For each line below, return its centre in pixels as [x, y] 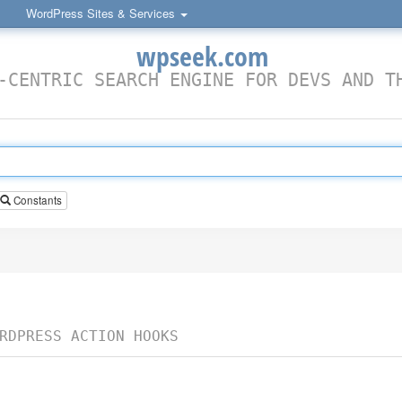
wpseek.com [202, 56]
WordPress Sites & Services [102, 13]
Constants [36, 200]
